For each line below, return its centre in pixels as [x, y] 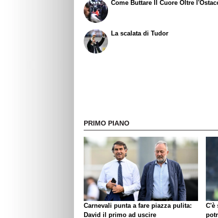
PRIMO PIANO [107, 123]
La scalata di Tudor [140, 33]
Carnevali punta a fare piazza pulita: [138, 205]
